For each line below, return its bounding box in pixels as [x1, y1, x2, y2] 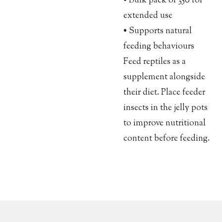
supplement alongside [123, 71, 205, 84]
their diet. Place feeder [123, 86, 205, 99]
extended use [123, 9, 172, 22]
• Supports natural [123, 25, 192, 38]
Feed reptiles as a [123, 55, 186, 68]
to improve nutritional [123, 117, 206, 130]
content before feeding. [123, 132, 210, 145]
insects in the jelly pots [123, 102, 208, 114]
